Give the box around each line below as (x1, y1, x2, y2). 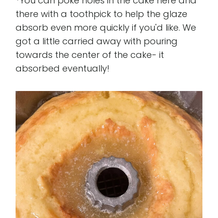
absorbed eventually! (16, 62, 109, 74)
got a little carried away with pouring (16, 35, 178, 47)
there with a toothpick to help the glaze (16, 7, 187, 20)
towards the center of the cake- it (16, 48, 164, 61)
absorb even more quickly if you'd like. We (16, 21, 196, 34)
